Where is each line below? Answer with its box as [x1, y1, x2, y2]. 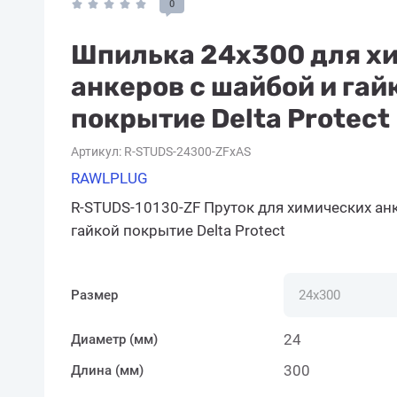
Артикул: [71, 144, 121, 159]
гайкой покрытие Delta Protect [71, 222, 285, 239]
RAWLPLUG [71, 169, 148, 187]
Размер [71, 287, 118, 303]
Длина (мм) [71, 362, 144, 378]
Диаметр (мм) [71, 331, 158, 347]
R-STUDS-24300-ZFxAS [121, 144, 251, 159]
